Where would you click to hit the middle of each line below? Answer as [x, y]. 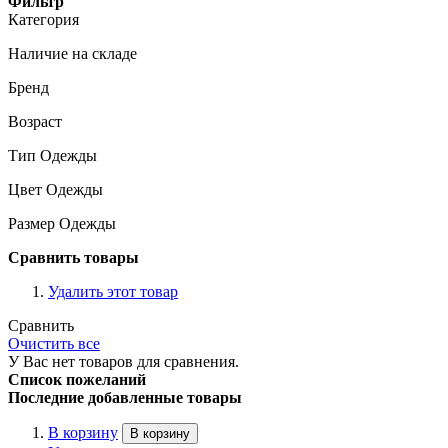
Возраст [35, 121]
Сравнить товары [73, 257]
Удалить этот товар [113, 291]
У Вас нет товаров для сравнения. [123, 361]
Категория [43, 19]
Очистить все [54, 343]
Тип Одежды [52, 155]
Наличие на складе [72, 53]
